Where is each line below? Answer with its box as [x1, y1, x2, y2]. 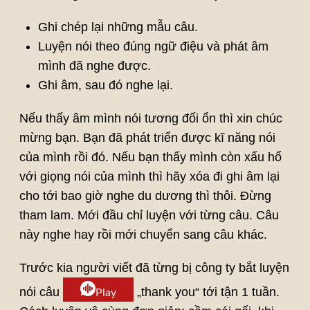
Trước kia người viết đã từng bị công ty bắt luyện [19, 261, 289, 275]
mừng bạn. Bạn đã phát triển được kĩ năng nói [19, 131, 275, 145]
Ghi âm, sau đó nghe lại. [37, 78, 173, 93]
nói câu [19, 285, 63, 300]
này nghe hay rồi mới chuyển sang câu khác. [19, 228, 267, 242]
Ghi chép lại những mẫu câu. [37, 20, 198, 35]
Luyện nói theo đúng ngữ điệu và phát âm [37, 39, 268, 54]
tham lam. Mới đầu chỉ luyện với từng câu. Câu [19, 208, 279, 223]
